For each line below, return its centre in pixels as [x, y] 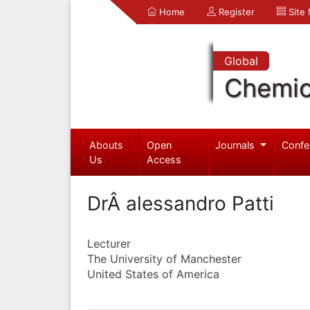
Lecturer [109, 243]
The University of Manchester [164, 258]
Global [241, 61]
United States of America [153, 274]
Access [164, 159]
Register [235, 12]
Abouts [106, 145]
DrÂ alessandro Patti [181, 203]
